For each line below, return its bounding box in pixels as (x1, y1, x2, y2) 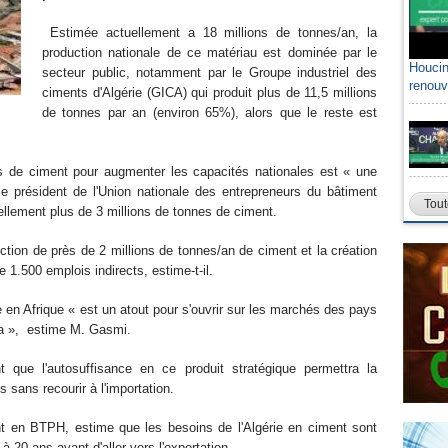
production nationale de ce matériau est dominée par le (42, 45, 377, 60)
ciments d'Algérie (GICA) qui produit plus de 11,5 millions (42, 85, 377, 100)
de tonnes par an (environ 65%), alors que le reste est (42, 105, 377, 120)
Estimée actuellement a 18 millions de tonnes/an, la (42, 25, 377, 40)
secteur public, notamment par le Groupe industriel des (42, 65, 377, 80)
